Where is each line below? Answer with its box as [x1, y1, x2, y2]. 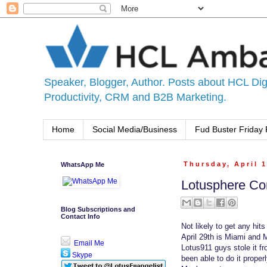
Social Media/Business [92, 125, 177, 135]
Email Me [72, 238, 104, 247]
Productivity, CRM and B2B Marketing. [44, 91, 226, 103]
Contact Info [61, 212, 100, 220]
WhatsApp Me [61, 160, 104, 168]
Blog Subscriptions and [61, 205, 135, 213]
